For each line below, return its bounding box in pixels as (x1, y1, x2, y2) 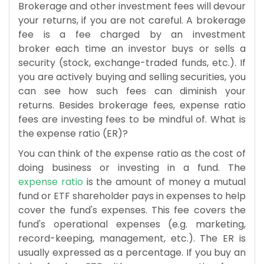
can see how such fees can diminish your (18, 84, 246, 98)
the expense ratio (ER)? (18, 126, 128, 140)
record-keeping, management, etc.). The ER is (18, 231, 246, 245)
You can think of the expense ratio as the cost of (18, 146, 246, 160)
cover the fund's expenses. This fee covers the (18, 203, 246, 217)
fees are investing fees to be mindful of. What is (18, 112, 246, 126)
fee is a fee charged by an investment (18, 27, 246, 41)
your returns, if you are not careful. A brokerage (18, 13, 246, 27)
